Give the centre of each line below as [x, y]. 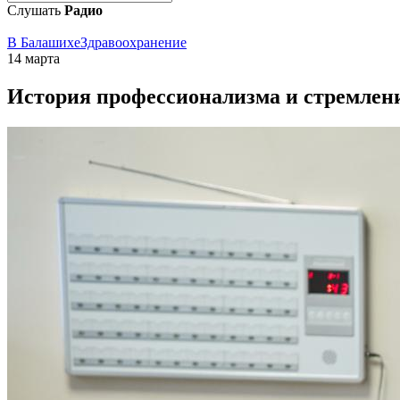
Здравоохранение [133, 42]
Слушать [36, 10]
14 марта [33, 58]
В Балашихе [44, 42]
